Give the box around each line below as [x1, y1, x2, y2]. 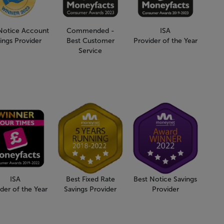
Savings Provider [64, 184, 117, 193]
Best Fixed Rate [65, 174, 115, 183]
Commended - [66, 26, 114, 35]
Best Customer [66, 36, 114, 45]
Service [78, 46, 102, 55]
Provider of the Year [133, 36, 197, 45]
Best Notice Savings [133, 174, 197, 183]
